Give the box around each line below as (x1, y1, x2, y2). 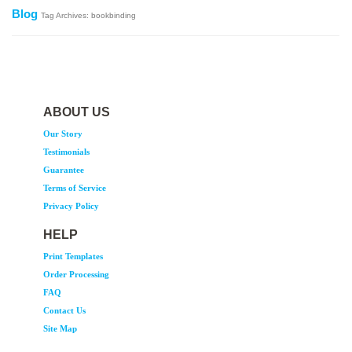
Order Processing (43, 269, 109, 279)
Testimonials (43, 147, 90, 156)
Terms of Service (43, 183, 106, 192)
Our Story (43, 129, 82, 138)
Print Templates (43, 251, 103, 261)
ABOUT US (43, 105, 110, 119)
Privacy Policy (43, 201, 99, 211)
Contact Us (43, 306, 86, 315)
